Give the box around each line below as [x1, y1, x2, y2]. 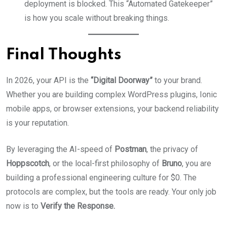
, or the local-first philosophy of [49, 159, 162, 168]
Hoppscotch [6, 159, 49, 168]
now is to [6, 201, 41, 211]
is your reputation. [6, 118, 69, 128]
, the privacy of [146, 144, 198, 154]
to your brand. [153, 75, 202, 85]
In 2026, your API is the [6, 75, 91, 85]
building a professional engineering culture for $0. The [6, 173, 197, 182]
